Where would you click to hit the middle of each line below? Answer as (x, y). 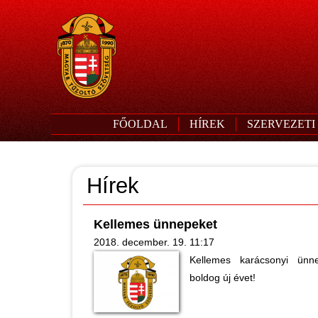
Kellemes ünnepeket (155, 224)
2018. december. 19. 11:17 (154, 242)
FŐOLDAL (140, 124)
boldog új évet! (223, 278)
